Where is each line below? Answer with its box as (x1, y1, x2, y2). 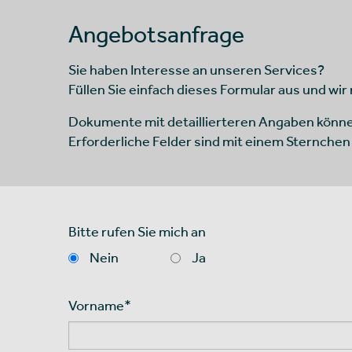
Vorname (68, 296, 124, 313)
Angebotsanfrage (68, 18, 244, 47)
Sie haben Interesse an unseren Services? (68, 60, 324, 78)
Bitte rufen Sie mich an (68, 222, 206, 240)
